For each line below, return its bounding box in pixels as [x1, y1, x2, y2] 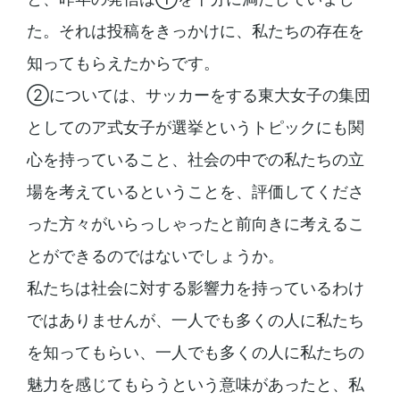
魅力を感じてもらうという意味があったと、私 [26, 375, 364, 395]
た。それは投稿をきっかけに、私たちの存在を [26, 21, 364, 41]
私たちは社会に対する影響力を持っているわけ [26, 279, 364, 298]
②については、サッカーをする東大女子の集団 [26, 86, 371, 105]
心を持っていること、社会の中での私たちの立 [26, 150, 364, 170]
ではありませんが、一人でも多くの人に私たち [26, 311, 364, 330]
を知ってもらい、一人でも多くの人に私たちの [26, 343, 364, 362]
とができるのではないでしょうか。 [26, 246, 284, 266]
